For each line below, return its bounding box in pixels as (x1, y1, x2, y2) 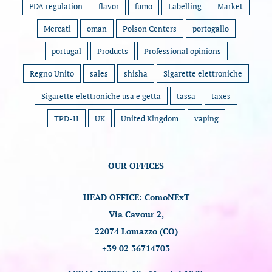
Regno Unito (30, 67, 74, 79)
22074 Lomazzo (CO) (94, 225, 178, 237)
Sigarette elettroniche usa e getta (41, 90, 161, 101)
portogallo (192, 22, 229, 34)
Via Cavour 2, (108, 208, 164, 220)
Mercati (43, 22, 71, 34)
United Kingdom (120, 112, 178, 124)
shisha (124, 67, 148, 79)
